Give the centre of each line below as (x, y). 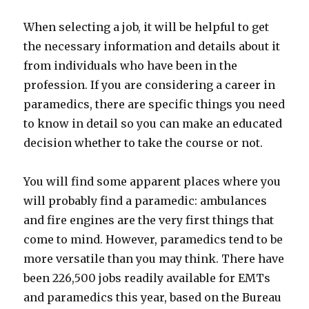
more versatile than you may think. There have (154, 259)
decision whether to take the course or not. (143, 143)
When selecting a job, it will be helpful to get (147, 27)
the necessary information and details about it (152, 46)
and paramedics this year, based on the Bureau (153, 297)
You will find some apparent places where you (152, 181)
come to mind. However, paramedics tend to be (153, 239)
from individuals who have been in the (131, 66)
